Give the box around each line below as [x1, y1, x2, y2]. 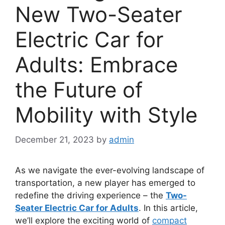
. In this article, [139, 202, 198, 213]
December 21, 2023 [15, 134, 94, 145]
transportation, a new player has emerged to [15, 177, 195, 188]
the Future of [15, 77, 143, 103]
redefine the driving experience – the [15, 190, 166, 200]
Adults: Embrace [15, 52, 178, 78]
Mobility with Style [15, 102, 197, 128]
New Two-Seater [15, 2, 182, 28]
